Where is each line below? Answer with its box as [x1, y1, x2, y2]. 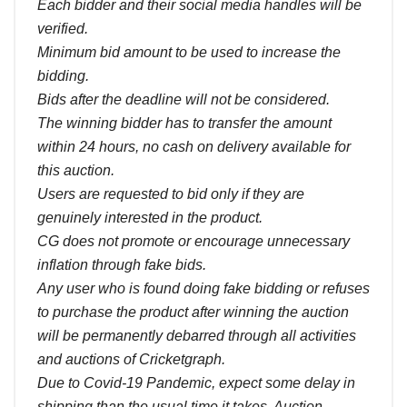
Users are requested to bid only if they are [37, 185, 304, 202]
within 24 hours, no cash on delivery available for [37, 138, 351, 154]
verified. [37, 20, 88, 36]
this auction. [37, 162, 114, 178]
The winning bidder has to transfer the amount [37, 114, 332, 131]
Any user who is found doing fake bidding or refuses [37, 280, 370, 296]
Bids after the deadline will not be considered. [37, 91, 330, 107]
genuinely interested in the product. [37, 209, 263, 225]
